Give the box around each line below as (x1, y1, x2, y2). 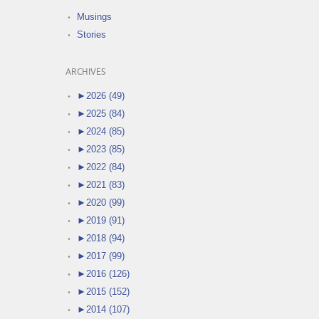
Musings (77, 11, 112, 23)
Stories (77, 29, 106, 41)
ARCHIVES (66, 68, 105, 78)
